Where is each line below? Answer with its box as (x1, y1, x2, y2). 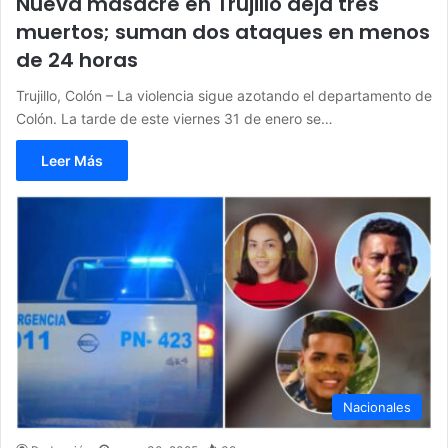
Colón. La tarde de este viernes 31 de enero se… (16, 109, 333, 127)
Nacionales (343, 398, 411, 415)
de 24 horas (16, 45, 138, 74)
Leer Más (41, 151, 103, 169)
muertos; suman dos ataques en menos (16, 17, 430, 46)
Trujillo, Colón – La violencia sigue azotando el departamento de (16, 86, 432, 104)
